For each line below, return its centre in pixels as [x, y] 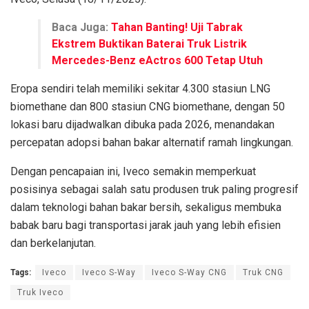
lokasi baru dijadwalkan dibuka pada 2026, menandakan [142, 124]
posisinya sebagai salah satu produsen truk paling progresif [154, 189]
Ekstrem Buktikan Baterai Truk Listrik [149, 43]
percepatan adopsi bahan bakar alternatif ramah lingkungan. [152, 142]
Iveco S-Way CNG [189, 272]
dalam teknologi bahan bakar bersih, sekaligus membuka [146, 207]
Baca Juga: [81, 27]
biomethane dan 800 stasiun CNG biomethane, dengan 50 [148, 106]
